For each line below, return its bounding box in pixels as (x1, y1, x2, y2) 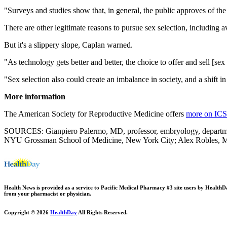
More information (4, 92, 65, 101)
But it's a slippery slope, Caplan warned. (4, 40, 133, 49)
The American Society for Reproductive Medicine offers (4, 109, 186, 118)
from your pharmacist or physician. (4, 190, 91, 197)
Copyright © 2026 (4, 209, 50, 215)
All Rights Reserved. (77, 209, 128, 215)
